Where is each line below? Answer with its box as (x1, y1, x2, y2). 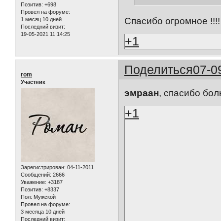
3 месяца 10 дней (21, 209, 65, 215)
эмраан (124, 87, 159, 98)
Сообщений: (21, 172, 51, 178)
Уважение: (21, 179, 46, 185)
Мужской (32, 194, 56, 200)
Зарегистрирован (21, 164, 64, 171)
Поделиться (124, 63, 193, 77)
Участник (21, 79, 45, 85)
